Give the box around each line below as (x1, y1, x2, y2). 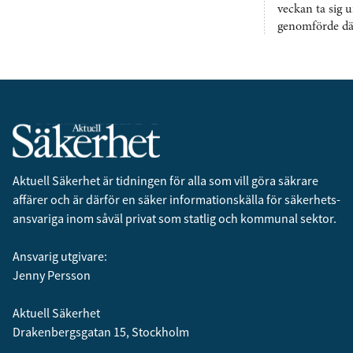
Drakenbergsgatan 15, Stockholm (13, 324, 189, 340)
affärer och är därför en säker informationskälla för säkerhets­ (13, 191, 340, 207)
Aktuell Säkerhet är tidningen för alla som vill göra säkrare (13, 173, 318, 188)
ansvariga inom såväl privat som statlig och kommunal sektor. (13, 210, 336, 226)
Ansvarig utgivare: (13, 248, 107, 264)
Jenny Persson (13, 267, 91, 283)
